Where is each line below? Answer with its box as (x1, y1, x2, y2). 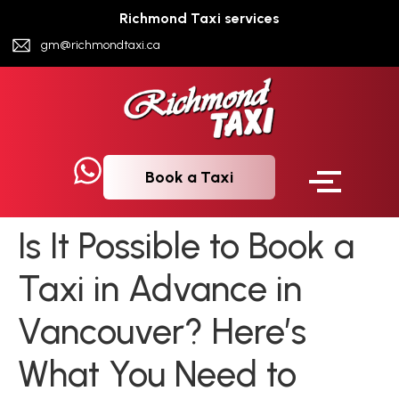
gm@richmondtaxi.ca (40, 37, 160, 53)
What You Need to (18, 353, 297, 396)
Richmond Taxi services (119, 10, 280, 27)
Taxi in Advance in (18, 267, 302, 311)
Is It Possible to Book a (18, 224, 354, 268)
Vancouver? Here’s (18, 310, 306, 354)
